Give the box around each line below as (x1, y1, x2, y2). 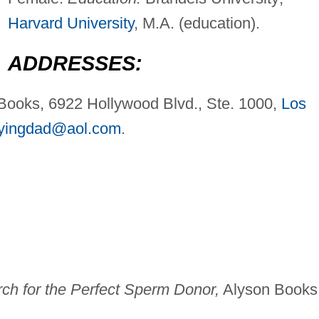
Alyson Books (219, 281, 318, 299)
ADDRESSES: (7, 52, 142, 75)
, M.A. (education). (133, 14, 260, 33)
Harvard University (7, 14, 134, 33)
